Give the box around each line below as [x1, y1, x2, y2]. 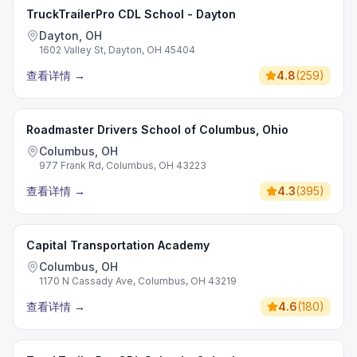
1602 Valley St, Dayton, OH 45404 [39, 44, 195, 56]
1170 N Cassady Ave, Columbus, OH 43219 [39, 275, 237, 287]
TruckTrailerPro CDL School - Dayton [26, 7, 236, 21]
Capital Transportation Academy [26, 238, 210, 252]
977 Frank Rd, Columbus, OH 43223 [39, 159, 206, 171]
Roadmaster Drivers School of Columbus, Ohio [26, 123, 288, 136]
